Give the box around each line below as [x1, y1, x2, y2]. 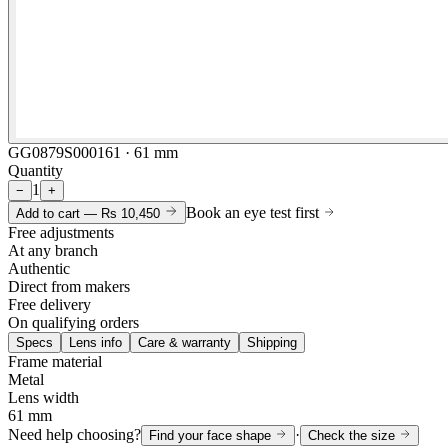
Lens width [8, 388, 79, 406]
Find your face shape [149, 427, 275, 443]
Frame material [8, 352, 102, 370]
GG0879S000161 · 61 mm [8, 143, 178, 161]
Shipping [247, 334, 297, 350]
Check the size [308, 427, 399, 443]
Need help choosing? [8, 425, 141, 443]
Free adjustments [8, 223, 114, 241]
